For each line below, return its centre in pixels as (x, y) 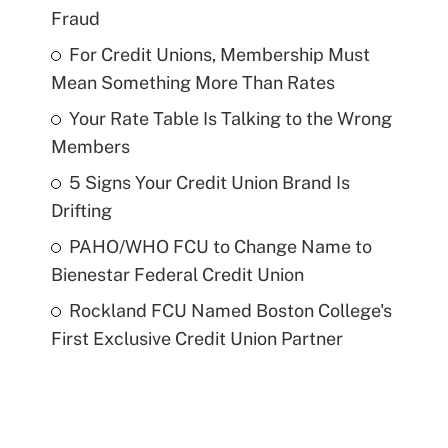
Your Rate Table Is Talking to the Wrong (230, 118)
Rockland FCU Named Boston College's (230, 310)
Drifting (81, 210)
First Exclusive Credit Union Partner (196, 338)
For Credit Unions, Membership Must (219, 54)
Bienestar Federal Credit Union (177, 274)
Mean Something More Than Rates (192, 82)
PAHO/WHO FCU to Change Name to (220, 246)
